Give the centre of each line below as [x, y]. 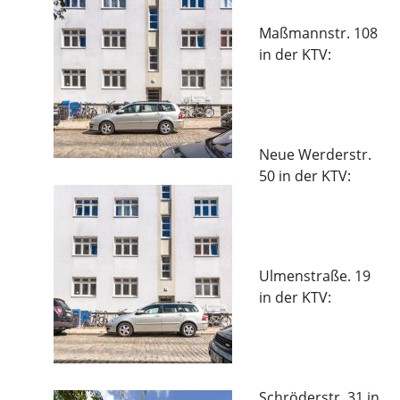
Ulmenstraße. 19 [315, 276]
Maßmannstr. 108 [318, 33]
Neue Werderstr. [315, 154]
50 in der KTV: [305, 176]
